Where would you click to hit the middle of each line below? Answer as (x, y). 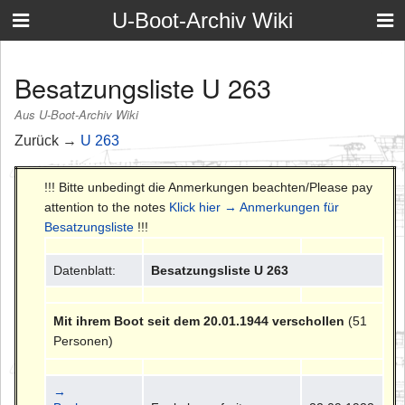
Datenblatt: (85, 270)
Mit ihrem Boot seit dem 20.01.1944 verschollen (199, 320)
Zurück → (47, 140)
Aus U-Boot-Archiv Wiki (76, 115)
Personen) (84, 340)
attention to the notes (107, 207)
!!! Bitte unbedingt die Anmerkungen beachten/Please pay (208, 187)
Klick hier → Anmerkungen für (254, 207)
